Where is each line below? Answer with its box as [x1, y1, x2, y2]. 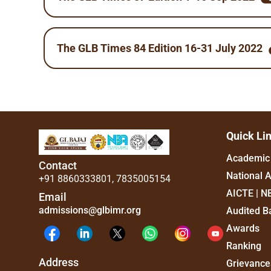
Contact [39, 158, 77, 172]
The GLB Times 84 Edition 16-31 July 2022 [57, 42, 263, 54]
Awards [226, 223, 260, 234]
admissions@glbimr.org [39, 204, 141, 216]
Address [39, 255, 79, 269]
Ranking [226, 240, 261, 252]
